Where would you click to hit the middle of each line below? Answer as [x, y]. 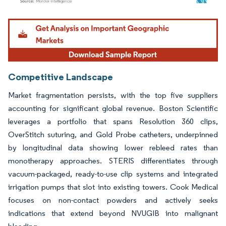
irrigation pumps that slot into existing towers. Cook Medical [113, 187]
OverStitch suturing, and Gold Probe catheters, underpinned [113, 134]
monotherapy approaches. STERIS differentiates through [113, 160]
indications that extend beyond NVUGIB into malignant [113, 213]
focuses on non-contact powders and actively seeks [113, 200]
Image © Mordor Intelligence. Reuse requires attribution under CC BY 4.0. [107, 20]
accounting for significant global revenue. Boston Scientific [113, 108]
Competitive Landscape [61, 76]
